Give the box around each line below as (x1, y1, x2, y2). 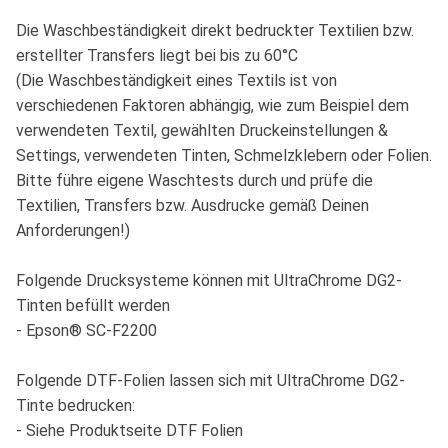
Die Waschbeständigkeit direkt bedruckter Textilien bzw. (16, 21, 414, 41)
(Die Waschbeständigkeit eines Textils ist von (16, 71, 337, 91)
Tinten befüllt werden (16, 296, 170, 316)
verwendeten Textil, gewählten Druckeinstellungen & (16, 121, 388, 141)
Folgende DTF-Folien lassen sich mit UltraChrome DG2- (16, 371, 405, 391)
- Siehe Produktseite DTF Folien (16, 421, 243, 441)
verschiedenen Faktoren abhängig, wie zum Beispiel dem (16, 96, 409, 116)
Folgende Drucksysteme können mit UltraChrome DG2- (16, 271, 402, 291)
